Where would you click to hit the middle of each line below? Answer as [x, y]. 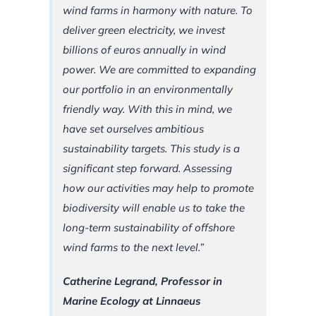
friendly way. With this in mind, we [147, 109]
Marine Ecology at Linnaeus [132, 301]
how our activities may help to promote [158, 188]
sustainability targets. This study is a [151, 149]
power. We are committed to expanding [159, 70]
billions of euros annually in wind [144, 50]
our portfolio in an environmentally [148, 90]
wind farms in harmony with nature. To [158, 11]
